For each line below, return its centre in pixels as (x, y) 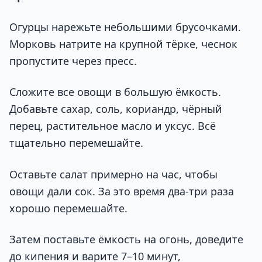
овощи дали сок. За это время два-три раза (122, 191)
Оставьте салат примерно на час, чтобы (113, 174)
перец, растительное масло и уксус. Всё (113, 126)
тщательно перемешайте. (76, 143)
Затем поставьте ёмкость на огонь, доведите (126, 239)
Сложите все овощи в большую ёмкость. (115, 92)
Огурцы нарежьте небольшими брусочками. (125, 27)
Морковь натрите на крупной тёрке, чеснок (123, 44)
